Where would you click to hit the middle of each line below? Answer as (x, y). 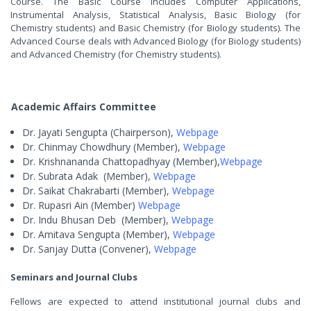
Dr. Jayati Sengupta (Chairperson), (99, 133)
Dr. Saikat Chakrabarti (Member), (97, 191)
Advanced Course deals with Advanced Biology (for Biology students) (155, 41)
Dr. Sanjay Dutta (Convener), (88, 249)
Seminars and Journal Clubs (74, 277)
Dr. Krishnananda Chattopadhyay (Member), (121, 162)
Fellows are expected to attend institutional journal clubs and (155, 302)
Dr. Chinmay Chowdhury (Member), (103, 147)
